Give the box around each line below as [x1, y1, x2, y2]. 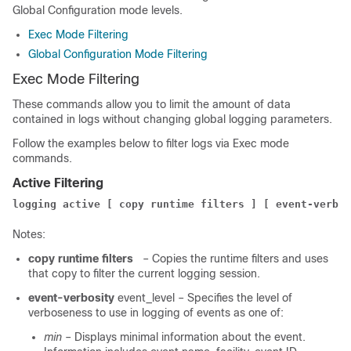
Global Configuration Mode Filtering [28, 48, 208, 60]
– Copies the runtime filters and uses [133, 252, 328, 265]
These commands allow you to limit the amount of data [13, 98, 291, 110]
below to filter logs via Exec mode [116, 137, 289, 150]
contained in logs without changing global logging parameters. [13, 113, 332, 125]
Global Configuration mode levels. [13, 4, 183, 16]
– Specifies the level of [175, 291, 292, 304]
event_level [118, 291, 175, 304]
